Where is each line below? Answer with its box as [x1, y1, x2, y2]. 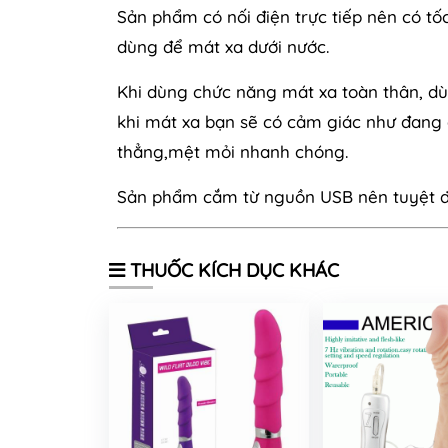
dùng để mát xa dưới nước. [117, 35, 329, 57]
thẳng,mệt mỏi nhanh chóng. [117, 140, 353, 162]
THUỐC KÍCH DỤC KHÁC [125, 257, 339, 282]
